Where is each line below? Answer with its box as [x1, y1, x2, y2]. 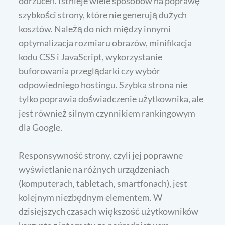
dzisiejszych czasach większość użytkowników [19, 205, 199, 217]
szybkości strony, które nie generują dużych [19, 9, 187, 20]
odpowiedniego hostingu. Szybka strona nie [19, 79, 188, 90]
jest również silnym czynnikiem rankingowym [19, 107, 196, 119]
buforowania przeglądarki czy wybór [19, 65, 161, 76]
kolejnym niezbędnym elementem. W [19, 191, 163, 203]
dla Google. [19, 121, 63, 133]
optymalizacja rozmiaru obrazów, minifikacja [19, 37, 192, 48]
